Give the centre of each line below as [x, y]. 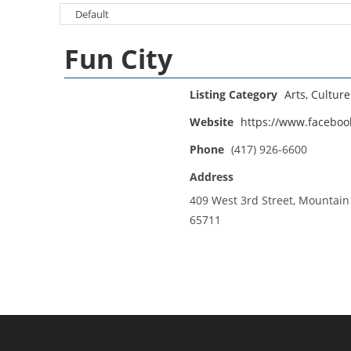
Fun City [118, 59]
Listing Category [233, 95]
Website [212, 122]
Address [212, 177]
